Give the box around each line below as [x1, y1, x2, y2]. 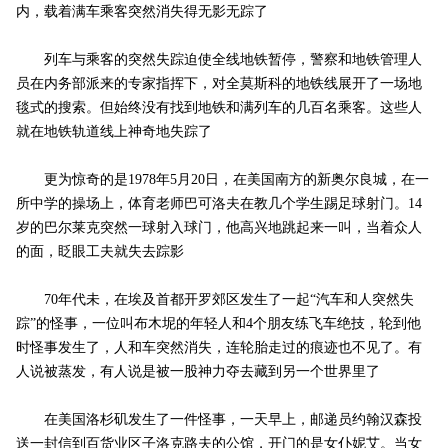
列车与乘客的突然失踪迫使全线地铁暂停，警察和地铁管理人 [15, 52, 422, 68]
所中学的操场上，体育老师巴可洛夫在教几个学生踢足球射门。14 [15, 196, 422, 212]
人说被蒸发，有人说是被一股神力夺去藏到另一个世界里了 [15, 364, 380, 380]
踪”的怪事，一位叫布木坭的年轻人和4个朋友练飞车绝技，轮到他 [15, 316, 421, 332]
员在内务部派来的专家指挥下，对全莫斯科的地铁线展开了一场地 [15, 76, 422, 92]
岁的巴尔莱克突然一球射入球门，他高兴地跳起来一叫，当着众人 [15, 220, 422, 236]
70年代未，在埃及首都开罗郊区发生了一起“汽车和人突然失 [15, 292, 414, 308]
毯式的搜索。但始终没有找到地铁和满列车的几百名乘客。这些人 [15, 100, 422, 116]
